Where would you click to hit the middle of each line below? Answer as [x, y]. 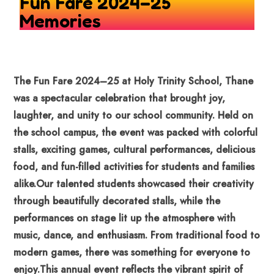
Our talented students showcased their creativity [145, 184]
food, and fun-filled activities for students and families [134, 167]
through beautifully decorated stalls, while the [117, 201]
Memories [60, 21]
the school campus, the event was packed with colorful [135, 133]
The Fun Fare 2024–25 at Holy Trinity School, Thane [133, 81]
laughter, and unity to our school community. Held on [133, 116]
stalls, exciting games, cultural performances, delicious [134, 150]
